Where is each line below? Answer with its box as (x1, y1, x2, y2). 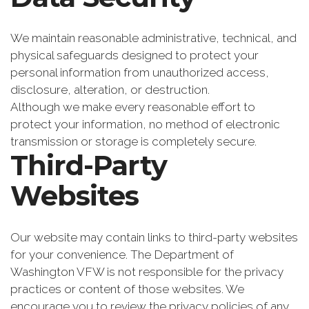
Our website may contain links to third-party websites (10, 230, 298, 245)
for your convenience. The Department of (10, 248, 234, 262)
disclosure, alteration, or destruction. (10, 83, 210, 97)
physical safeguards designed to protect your (10, 48, 259, 63)
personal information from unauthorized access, (10, 66, 269, 80)
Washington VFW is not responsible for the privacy (10, 265, 283, 279)
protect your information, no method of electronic (10, 117, 280, 132)
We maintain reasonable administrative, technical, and (10, 31, 297, 46)
